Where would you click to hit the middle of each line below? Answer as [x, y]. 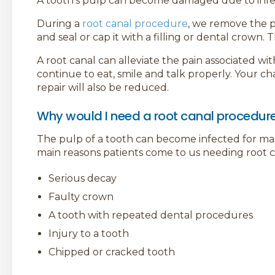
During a [60, 24]
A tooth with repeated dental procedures [151, 215]
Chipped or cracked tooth [112, 252]
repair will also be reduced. [103, 88]
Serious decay [83, 178]
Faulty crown [81, 196]
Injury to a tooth [89, 233]
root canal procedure [135, 24]
